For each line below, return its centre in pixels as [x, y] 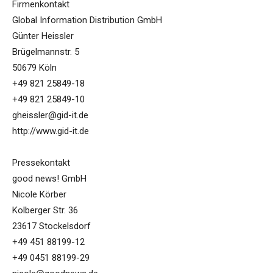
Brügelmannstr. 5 [46, 52]
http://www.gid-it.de [51, 131]
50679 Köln [34, 68]
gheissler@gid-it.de [50, 115]
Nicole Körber [39, 195]
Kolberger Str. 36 [45, 211]
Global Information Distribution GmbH [87, 20]
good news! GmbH [49, 179]
